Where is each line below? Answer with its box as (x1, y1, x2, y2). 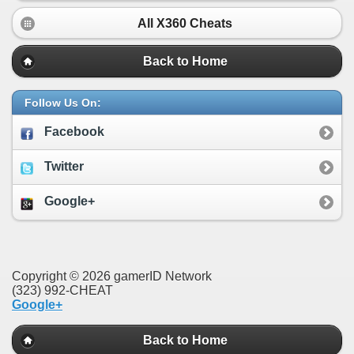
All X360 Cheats (137, 16, 232, 30)
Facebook (44, 124, 104, 138)
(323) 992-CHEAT (12, 283, 113, 297)
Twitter (44, 160, 84, 174)
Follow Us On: (24, 96, 101, 109)
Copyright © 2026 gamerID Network (12, 269, 212, 283)
